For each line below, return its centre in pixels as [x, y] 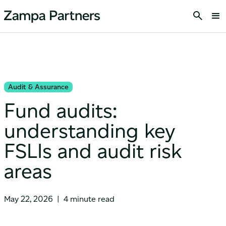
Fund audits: [61, 110]
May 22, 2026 [29, 199]
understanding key [90, 131]
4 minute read [89, 199]
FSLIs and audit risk [93, 151]
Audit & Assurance [38, 87]
